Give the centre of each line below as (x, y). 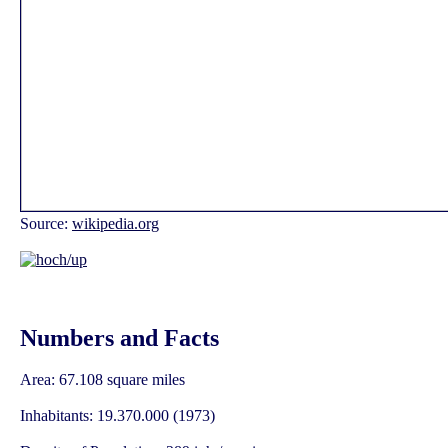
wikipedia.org (115, 223)
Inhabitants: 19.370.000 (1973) (117, 416)
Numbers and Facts (119, 337)
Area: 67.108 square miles (102, 380)
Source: (46, 223)
